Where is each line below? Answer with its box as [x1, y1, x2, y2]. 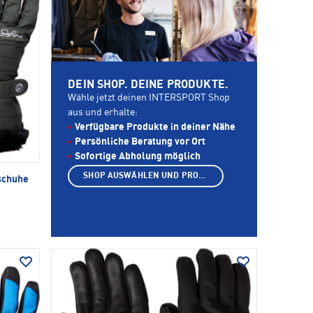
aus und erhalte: [68, 108, 138, 118]
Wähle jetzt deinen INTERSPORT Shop [68, 93, 231, 103]
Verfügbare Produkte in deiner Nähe [75, 122, 236, 133]
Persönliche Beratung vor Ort [75, 137, 206, 147]
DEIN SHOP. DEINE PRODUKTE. [68, 80, 228, 92]
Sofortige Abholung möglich [75, 152, 201, 162]
